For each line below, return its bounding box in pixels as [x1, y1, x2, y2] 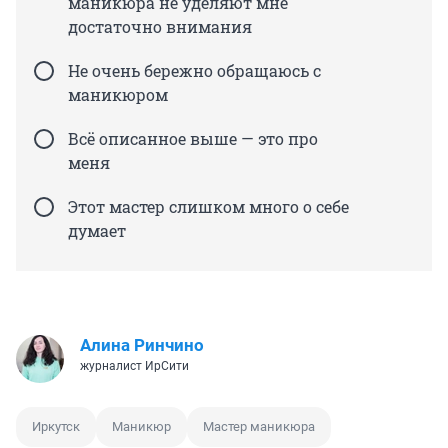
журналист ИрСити [80, 359, 189, 374]
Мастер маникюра [203, 419, 315, 435]
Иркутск [32, 419, 80, 435]
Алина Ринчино [80, 335, 204, 356]
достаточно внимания [68, 16, 252, 38]
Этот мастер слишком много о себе [68, 196, 349, 218]
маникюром [68, 84, 168, 106]
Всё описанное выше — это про [68, 128, 318, 150]
